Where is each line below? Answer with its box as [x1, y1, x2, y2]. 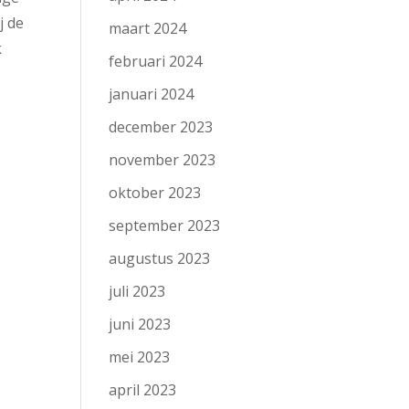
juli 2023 [109, 281, 166, 301]
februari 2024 [109, 51, 203, 71]
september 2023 [109, 215, 221, 236]
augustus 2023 [109, 248, 211, 268]
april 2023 [109, 380, 177, 400]
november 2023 [109, 150, 216, 170]
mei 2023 [109, 347, 171, 367]
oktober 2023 [109, 183, 202, 203]
